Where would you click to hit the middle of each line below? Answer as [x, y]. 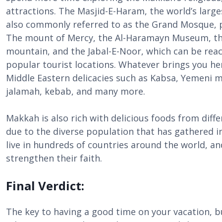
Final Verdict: [45, 186]
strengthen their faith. [54, 158]
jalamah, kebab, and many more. [76, 91]
